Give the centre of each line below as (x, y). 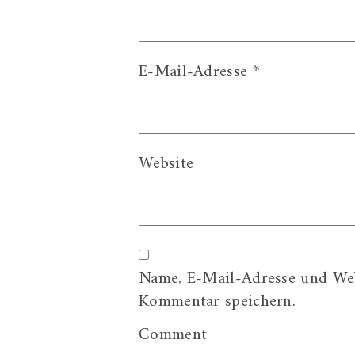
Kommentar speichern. (218, 302)
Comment (173, 335)
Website (166, 164)
